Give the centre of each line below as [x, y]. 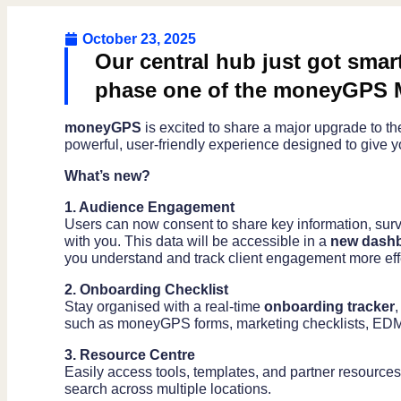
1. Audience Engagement [149, 207]
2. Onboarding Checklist [146, 289]
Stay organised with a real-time [164, 306]
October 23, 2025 [139, 38]
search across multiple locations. [168, 388]
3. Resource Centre [130, 354]
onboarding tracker [329, 306]
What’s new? [109, 175]
